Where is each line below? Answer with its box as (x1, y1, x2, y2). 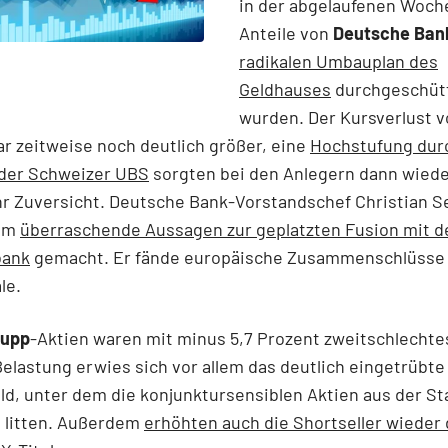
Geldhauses (239, 77, 331, 100)
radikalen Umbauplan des (239, 49, 438, 72)
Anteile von (239, 21, 333, 44)
